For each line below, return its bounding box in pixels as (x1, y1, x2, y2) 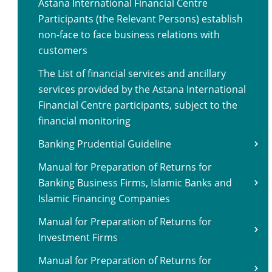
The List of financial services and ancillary (38, 67, 226, 80)
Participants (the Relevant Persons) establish (38, 12, 243, 25)
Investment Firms (38, 231, 118, 244)
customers (38, 44, 87, 57)
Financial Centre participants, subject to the (38, 98, 237, 112)
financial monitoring (38, 114, 131, 127)
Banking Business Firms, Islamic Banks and (38, 176, 232, 189)
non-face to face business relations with (38, 28, 220, 41)
